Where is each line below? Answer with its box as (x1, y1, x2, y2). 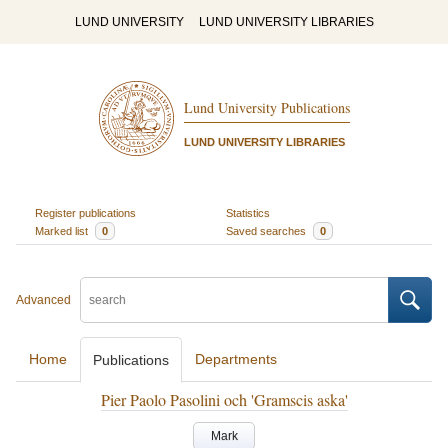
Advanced (16, 293, 71, 307)
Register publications (34, 206, 136, 219)
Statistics (226, 206, 270, 219)
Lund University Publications (183, 98, 350, 118)
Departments (195, 351, 277, 367)
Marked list (34, 224, 91, 237)
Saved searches (226, 224, 309, 237)
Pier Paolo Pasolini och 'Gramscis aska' (100, 389, 348, 410)
